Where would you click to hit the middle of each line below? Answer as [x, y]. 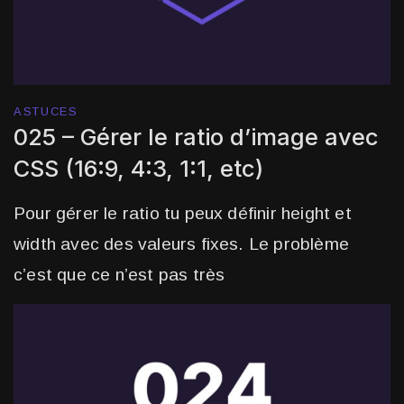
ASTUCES [46, 112]
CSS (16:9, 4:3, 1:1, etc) [139, 169]
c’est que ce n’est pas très [119, 275]
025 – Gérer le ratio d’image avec [197, 137]
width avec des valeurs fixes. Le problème [181, 244]
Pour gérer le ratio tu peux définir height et [183, 214]
